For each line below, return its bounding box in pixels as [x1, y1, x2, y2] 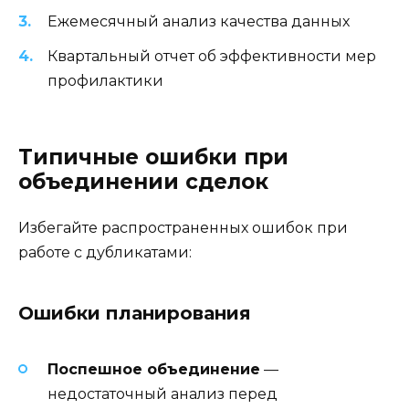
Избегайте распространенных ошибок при [18, 219, 348, 237]
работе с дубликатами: [18, 244, 192, 262]
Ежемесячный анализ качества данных [47, 12, 350, 30]
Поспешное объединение [47, 361, 260, 379]
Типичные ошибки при [18, 144, 288, 171]
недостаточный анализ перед [47, 385, 278, 404]
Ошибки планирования [18, 302, 251, 325]
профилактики [47, 71, 163, 89]
